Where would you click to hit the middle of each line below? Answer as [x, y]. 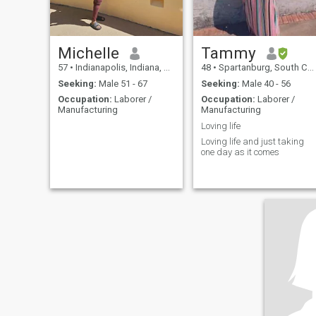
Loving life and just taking [252, 142]
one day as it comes [240, 152]
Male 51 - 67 [122, 83]
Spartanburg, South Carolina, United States [262, 68]
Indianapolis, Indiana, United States [118, 68]
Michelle [88, 53]
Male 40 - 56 [265, 83]
